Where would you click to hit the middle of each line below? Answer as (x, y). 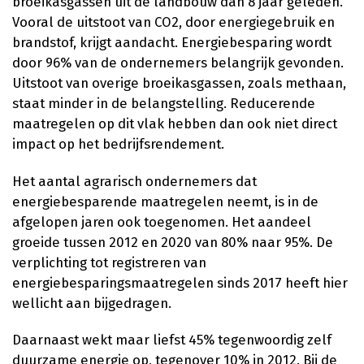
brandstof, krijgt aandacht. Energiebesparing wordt (172, 43)
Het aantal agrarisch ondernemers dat (134, 181)
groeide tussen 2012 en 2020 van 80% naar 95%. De (173, 242)
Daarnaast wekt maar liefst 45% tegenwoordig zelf (172, 339)
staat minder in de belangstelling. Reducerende (164, 104)
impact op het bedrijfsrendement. (118, 144)
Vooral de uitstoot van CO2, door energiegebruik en (173, 22)
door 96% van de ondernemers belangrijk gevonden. (178, 63)
